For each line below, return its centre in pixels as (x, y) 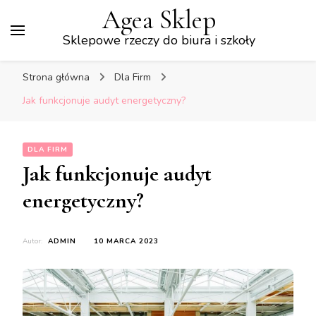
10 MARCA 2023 (126, 241)
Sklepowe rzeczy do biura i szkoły (159, 40)
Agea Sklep (159, 20)
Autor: (34, 241)
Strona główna (56, 77)
